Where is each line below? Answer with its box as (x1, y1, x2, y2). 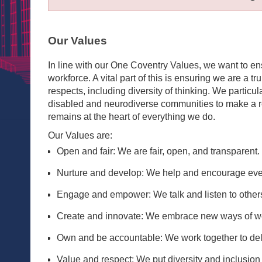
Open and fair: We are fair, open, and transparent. (57, 146, 260, 157)
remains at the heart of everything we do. (48, 112, 215, 122)
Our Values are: (48, 130, 112, 141)
